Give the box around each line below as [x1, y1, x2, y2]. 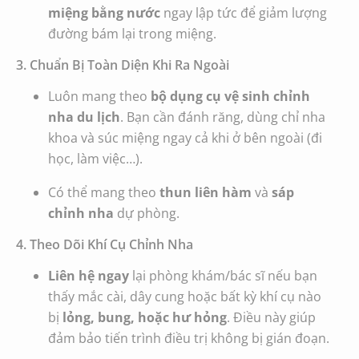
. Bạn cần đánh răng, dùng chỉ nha [120, 108, 325, 127]
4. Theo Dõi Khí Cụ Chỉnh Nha [16, 236, 193, 254]
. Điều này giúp [227, 309, 316, 327]
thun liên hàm [159, 184, 252, 202]
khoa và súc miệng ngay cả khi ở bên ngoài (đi [48, 129, 322, 147]
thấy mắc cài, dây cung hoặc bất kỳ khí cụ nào [48, 288, 321, 306]
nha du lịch [48, 108, 120, 127]
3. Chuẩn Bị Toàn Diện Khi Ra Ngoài [16, 56, 229, 75]
